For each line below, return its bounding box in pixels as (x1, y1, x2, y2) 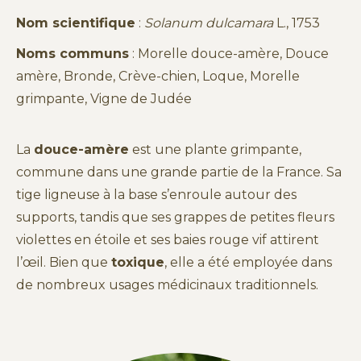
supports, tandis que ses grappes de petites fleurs (16, 210, 334, 225)
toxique (111, 255, 164, 270)
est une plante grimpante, (129, 142, 301, 157)
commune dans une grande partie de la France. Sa (16, 164, 342, 180)
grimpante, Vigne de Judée (16, 91, 192, 106)
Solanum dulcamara (144, 15, 273, 31)
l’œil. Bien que (16, 255, 111, 270)
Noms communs (16, 46, 129, 61)
